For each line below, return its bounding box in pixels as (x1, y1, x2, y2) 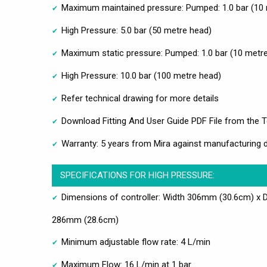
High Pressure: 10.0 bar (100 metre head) (61, 70, 221, 82)
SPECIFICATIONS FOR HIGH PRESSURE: (60, 170, 215, 181)
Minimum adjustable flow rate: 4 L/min (61, 237, 210, 248)
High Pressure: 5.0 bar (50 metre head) (61, 25, 212, 36)
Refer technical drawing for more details (61, 93, 219, 104)
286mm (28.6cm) (52, 215, 119, 226)
